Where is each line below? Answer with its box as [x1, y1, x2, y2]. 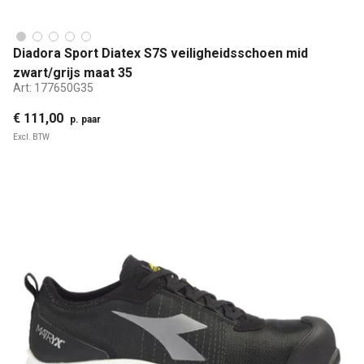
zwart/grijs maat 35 [13, 65, 132, 81]
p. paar [70, 113, 101, 125]
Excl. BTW [13, 132, 50, 141]
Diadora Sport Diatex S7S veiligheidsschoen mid [13, 45, 308, 62]
